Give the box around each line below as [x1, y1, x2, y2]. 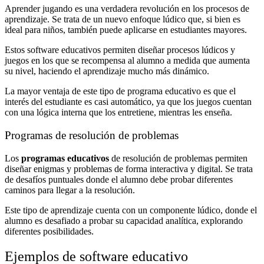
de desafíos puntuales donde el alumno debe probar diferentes [5, 174, 233, 184]
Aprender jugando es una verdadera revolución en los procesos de [5, 4, 249, 14]
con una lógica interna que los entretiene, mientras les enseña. [5, 107, 232, 118]
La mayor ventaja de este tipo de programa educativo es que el [5, 86, 236, 97]
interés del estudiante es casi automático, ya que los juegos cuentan [5, 97, 252, 107]
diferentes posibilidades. [5, 226, 94, 236]
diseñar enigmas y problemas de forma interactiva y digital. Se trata [5, 163, 253, 174]
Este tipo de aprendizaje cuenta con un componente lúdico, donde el [5, 204, 257, 215]
